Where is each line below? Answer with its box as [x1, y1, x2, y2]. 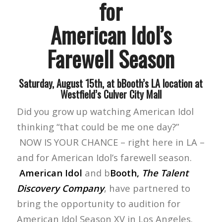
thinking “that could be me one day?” [16, 120, 179, 133]
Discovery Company [16, 182, 104, 194]
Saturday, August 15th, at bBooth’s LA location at [19, 76, 203, 91]
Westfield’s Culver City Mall [60, 87, 162, 102]
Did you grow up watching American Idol [16, 105, 194, 117]
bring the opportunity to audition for [16, 197, 180, 210]
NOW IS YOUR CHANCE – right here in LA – [16, 136, 205, 148]
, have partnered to [104, 182, 190, 194]
